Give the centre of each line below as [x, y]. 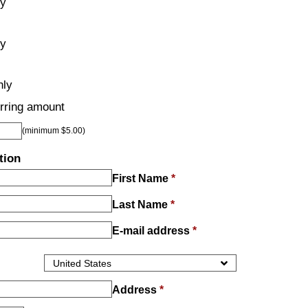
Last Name [141, 205]
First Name [142, 179]
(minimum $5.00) [54, 131]
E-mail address [152, 231]
